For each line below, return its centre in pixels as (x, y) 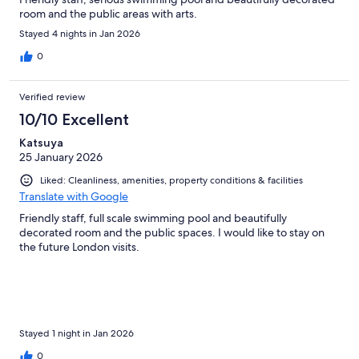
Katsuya (41, 142)
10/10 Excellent (74, 119)
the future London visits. (79, 246)
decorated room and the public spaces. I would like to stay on (172, 232)
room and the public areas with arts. (108, 13)
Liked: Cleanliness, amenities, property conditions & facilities (171, 180)
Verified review (52, 97)
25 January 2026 (61, 157)
